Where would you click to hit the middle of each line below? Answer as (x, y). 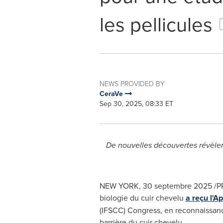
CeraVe (112, 94)
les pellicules (156, 24)
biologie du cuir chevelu (142, 198)
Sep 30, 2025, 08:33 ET (136, 104)
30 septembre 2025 (177, 186)
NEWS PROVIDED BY (132, 83)
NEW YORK (119, 186)
